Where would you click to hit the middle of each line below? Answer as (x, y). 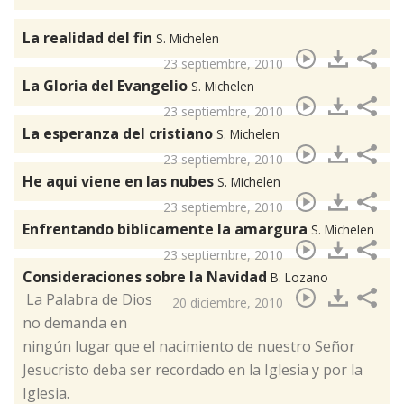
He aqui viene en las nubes (120, 182)
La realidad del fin (89, 38)
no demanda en (75, 323)
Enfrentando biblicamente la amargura (167, 230)
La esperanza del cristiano (119, 134)
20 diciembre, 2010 (228, 303)
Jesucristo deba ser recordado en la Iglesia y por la (193, 370)
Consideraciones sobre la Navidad (147, 277)
